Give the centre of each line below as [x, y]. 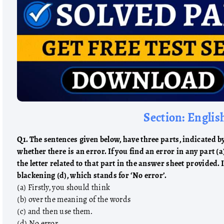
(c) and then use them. [55, 211]
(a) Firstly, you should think [64, 187]
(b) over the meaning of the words [74, 199]
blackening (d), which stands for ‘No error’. [92, 175]
